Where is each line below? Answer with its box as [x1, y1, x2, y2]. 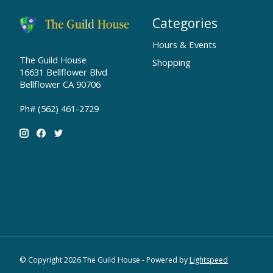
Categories [152, 13, 218, 32]
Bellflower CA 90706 [19, 78, 101, 91]
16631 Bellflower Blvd [19, 66, 107, 79]
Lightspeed [190, 254, 228, 265]
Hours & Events [152, 38, 216, 51]
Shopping [152, 55, 191, 68]
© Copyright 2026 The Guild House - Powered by [19, 254, 190, 265]
